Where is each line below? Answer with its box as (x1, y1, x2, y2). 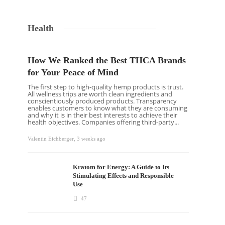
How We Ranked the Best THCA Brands (28, 55, 186, 65)
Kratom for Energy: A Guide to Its (73, 163, 170, 171)
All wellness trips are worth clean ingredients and (28, 89, 173, 98)
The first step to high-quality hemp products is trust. (28, 82, 184, 91)
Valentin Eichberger (28, 136, 74, 142)
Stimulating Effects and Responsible (73, 172, 174, 179)
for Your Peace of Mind (28, 67, 122, 77)
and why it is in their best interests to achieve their (28, 110, 178, 120)
